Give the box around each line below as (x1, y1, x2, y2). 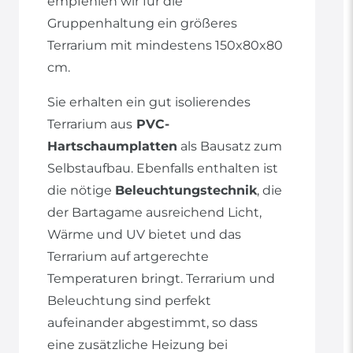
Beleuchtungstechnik (115, 183, 257, 199)
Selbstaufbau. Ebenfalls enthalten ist (47, 161, 278, 176)
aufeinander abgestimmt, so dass (47, 315, 258, 331)
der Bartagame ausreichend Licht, (47, 205, 262, 221)
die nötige (47, 183, 115, 199)
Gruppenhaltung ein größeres (47, 16, 237, 32)
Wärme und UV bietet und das (47, 227, 241, 243)
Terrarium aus (47, 117, 132, 132)
